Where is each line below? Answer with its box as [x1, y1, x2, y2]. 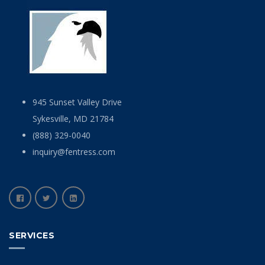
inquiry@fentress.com [33, 146, 115, 157]
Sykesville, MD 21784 [33, 113, 114, 124]
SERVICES [9, 230, 54, 241]
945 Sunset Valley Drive [33, 96, 122, 108]
